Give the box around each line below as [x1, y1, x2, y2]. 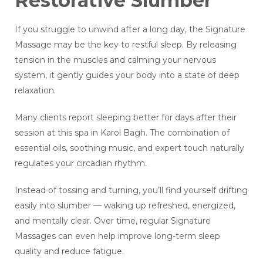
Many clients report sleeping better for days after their [15, 112, 237, 123]
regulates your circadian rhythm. [15, 158, 147, 169]
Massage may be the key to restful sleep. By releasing [15, 39, 237, 50]
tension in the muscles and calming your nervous [15, 55, 216, 66]
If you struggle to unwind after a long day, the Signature [15, 24, 245, 35]
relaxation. [15, 85, 56, 96]
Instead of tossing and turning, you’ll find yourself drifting [15, 185, 248, 196]
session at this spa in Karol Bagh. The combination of [15, 127, 230, 139]
